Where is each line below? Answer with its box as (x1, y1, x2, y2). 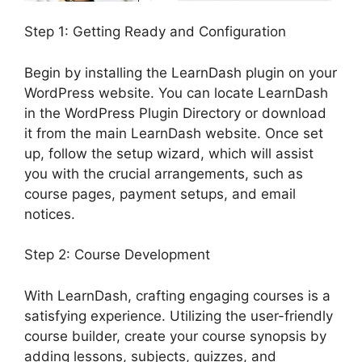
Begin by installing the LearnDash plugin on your (24, 64, 337, 81)
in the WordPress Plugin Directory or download (24, 104, 326, 121)
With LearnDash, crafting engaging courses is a (24, 287, 330, 304)
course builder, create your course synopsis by (24, 327, 326, 344)
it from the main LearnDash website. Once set (24, 124, 323, 141)
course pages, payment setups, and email (24, 185, 296, 202)
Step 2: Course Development (24, 246, 210, 263)
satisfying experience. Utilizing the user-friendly (24, 307, 333, 324)
